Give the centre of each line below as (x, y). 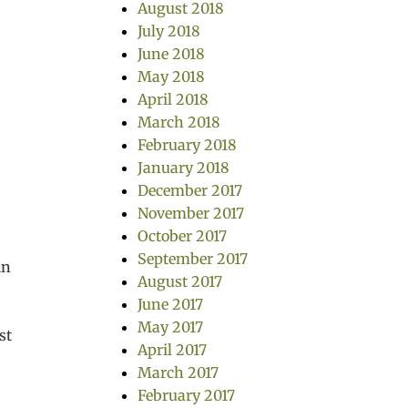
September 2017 (193, 259)
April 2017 (172, 350)
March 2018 (179, 122)
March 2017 (178, 372)
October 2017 (182, 236)
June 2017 (170, 304)
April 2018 (173, 99)
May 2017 (170, 327)
